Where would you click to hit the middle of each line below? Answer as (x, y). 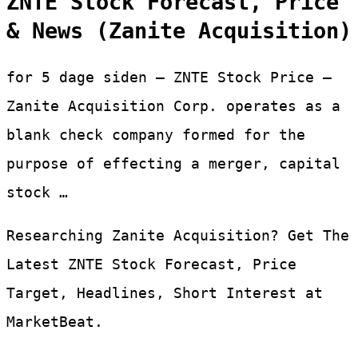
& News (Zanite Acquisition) (179, 31)
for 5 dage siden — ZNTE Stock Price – (169, 78)
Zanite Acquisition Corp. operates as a (173, 106)
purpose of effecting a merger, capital (173, 164)
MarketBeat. (55, 322)
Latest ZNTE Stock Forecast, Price (151, 265)
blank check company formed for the (156, 135)
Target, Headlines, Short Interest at (165, 293)
